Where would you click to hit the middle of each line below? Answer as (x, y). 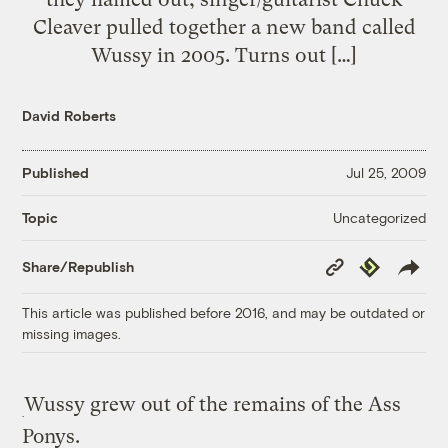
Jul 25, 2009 (385, 173)
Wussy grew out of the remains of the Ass (213, 404)
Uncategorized (379, 217)
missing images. (72, 333)
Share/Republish (78, 267)
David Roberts (69, 115)
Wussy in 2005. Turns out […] (224, 54)
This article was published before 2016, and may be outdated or (224, 312)
